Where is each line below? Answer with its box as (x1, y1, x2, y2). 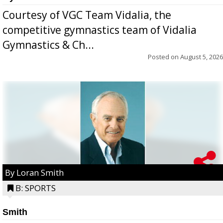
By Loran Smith (5, 166, 64, 178)
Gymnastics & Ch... (2, 37, 94, 52)
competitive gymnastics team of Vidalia (2, 22, 197, 37)
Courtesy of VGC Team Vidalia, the (2, 7, 171, 22)
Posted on (148, 52, 180, 61)
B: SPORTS (15, 182, 56, 194)
